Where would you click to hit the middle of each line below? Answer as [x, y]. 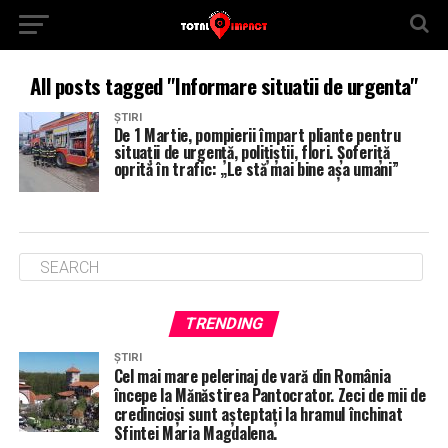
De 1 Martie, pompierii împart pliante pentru [257, 135]
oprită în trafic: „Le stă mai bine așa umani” [256, 169]
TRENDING [224, 323]
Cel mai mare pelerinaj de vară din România [252, 376]
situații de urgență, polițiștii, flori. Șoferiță [251, 152]
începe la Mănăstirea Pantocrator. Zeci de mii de [269, 395]
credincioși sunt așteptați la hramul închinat [258, 414]
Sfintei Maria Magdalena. [195, 433]
